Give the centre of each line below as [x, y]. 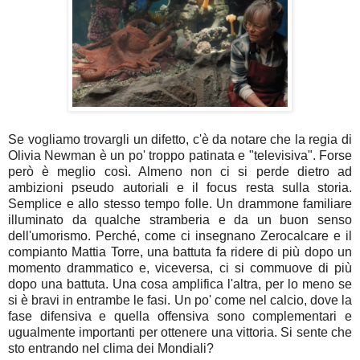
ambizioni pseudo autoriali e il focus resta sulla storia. [180, 188]
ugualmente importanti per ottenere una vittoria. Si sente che [180, 333]
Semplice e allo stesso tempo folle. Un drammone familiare [180, 204]
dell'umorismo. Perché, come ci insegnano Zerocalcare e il [180, 236]
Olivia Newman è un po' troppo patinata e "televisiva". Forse [180, 156]
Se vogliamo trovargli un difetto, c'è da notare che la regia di [180, 140]
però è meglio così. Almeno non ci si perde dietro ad [180, 172]
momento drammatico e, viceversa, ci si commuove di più [180, 268]
